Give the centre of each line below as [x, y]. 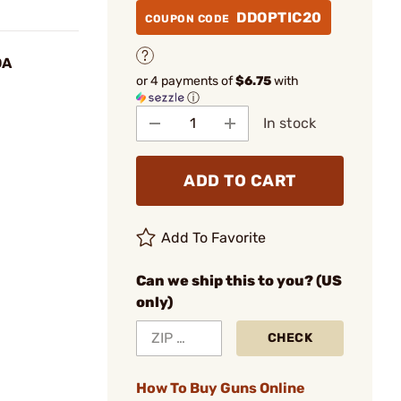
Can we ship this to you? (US [239, 280]
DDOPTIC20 [279, 17]
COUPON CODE [189, 19]
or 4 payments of [186, 81]
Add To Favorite [214, 237]
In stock [290, 123]
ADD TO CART [240, 180]
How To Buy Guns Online [221, 388]
